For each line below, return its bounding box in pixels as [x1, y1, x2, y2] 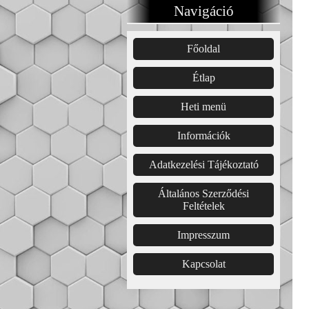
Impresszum [177, 229, 230, 241]
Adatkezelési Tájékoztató [148, 159, 259, 170]
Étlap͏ [192, 72, 215, 83]
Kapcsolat [181, 258, 226, 270]
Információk [177, 130, 230, 141]
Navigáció [173, 3, 234, 19]
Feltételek [182, 200, 225, 212]
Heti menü [181, 101, 226, 112]
